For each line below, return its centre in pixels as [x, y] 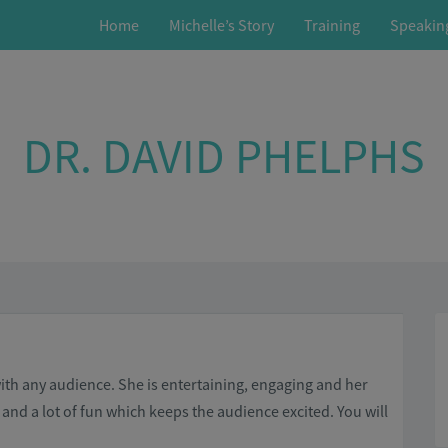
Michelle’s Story [221, 25]
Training [332, 25]
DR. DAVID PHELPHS [224, 156]
